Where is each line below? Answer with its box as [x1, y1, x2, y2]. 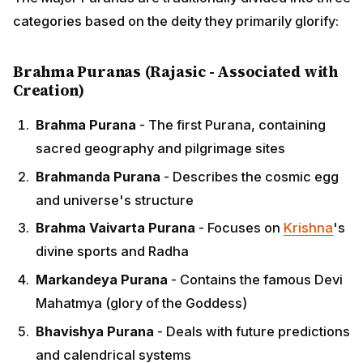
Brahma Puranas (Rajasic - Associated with [13, 61, 338, 82]
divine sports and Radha [36, 243, 189, 260]
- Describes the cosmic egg [160, 168, 339, 185]
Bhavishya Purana [36, 322, 154, 340]
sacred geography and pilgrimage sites [36, 140, 285, 157]
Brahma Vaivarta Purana [36, 220, 195, 237]
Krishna [284, 220, 333, 237]
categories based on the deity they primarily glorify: [13, 12, 339, 29]
